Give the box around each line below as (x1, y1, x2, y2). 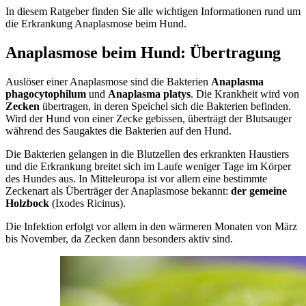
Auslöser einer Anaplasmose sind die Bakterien (5, 75, 211, 87)
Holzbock (5, 197, 49, 209)
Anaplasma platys (108, 87, 191, 100)
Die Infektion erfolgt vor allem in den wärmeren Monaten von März (5, 220, 297, 232)
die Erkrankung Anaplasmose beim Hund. (5, 18, 186, 30)
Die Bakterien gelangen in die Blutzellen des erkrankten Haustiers (5, 148, 289, 160)
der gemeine (228, 184, 287, 197)
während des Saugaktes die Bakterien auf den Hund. (5, 124, 232, 137)
